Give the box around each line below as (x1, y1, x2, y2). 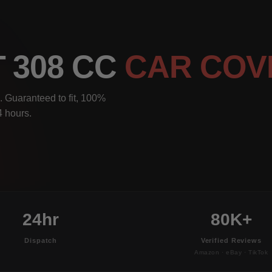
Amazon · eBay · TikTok (194, 248, 268, 256)
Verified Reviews (200, 236, 262, 244)
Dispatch (24, 236, 58, 244)
